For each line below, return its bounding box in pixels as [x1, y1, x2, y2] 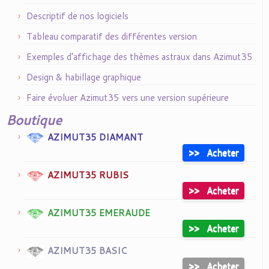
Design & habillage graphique [26, 71, 141, 83]
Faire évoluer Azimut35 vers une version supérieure [26, 91, 229, 104]
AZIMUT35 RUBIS [47, 169, 128, 181]
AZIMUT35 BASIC [47, 244, 127, 257]
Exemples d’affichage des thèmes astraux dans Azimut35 [26, 50, 253, 63]
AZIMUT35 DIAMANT [47, 131, 143, 144]
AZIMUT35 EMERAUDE [47, 207, 150, 219]
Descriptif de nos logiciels [26, 10, 128, 22]
